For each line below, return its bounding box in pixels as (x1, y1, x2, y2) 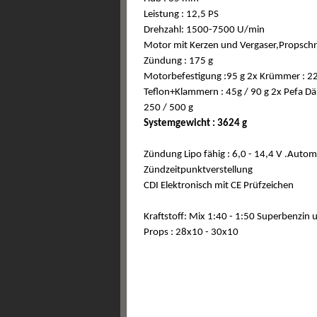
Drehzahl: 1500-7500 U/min (144, 25, 265, 35)
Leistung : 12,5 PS (144, 9, 219, 20)
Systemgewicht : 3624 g (144, 118, 247, 129)
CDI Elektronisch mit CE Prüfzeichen (144, 180, 294, 191)
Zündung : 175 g (144, 56, 213, 67)
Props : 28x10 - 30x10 (144, 227, 238, 238)
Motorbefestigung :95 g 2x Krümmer (144, 71, 302, 82)
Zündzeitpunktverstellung (144, 165, 253, 175)
